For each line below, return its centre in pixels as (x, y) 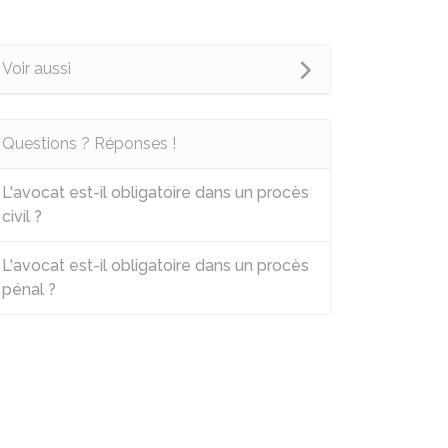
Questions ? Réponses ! (89, 143)
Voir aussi (36, 68)
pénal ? (29, 289)
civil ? (22, 216)
